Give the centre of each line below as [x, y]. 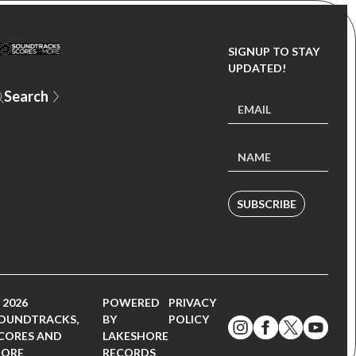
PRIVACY [192, 302]
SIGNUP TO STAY [274, 51]
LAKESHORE [135, 336]
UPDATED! [257, 68]
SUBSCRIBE [267, 204]
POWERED [131, 302]
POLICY [188, 319]
